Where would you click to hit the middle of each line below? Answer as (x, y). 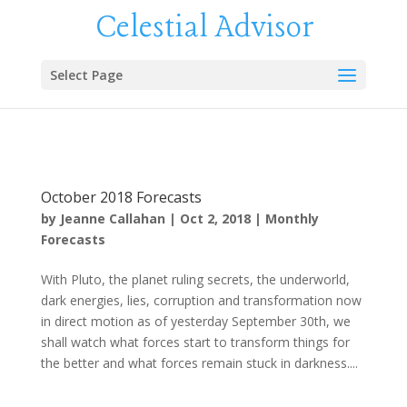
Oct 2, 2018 (215, 218)
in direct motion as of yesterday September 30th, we (195, 321)
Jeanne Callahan (112, 218)
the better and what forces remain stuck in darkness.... (199, 363)
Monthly (292, 218)
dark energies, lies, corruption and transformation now (201, 300)
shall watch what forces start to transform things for (195, 342)
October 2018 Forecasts (121, 197)
